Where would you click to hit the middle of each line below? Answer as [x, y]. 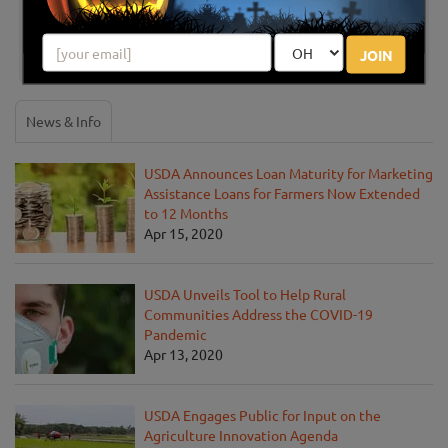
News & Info [63, 121]
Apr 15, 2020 [183, 233]
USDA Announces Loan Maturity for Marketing [288, 173]
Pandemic [175, 334]
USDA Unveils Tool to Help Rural [245, 294]
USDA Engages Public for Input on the [262, 415]
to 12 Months [186, 213]
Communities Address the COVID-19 [258, 314]
